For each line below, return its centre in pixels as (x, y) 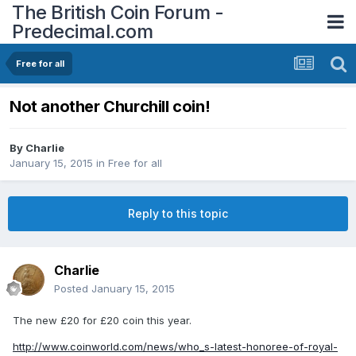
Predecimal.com (82, 31)
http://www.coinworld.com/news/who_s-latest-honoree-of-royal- (175, 347)
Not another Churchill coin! (110, 107)
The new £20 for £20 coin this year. (102, 321)
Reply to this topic (178, 214)
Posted (73, 289)
